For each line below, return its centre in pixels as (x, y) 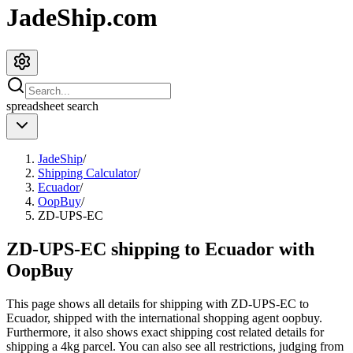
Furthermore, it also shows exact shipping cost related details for (165, 332)
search (81, 106)
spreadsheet (35, 106)
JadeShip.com (82, 18)
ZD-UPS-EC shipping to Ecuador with (160, 249)
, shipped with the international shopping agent (163, 318)
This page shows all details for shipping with (119, 303)
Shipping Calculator (87, 173)
